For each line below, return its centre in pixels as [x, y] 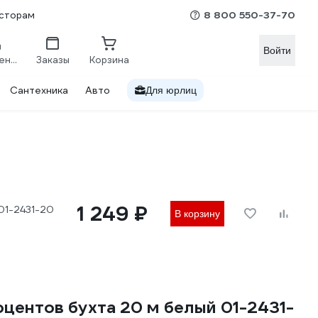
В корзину [197, 214]
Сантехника [39, 90]
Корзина [109, 60]
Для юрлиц [171, 90]
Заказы [53, 60]
